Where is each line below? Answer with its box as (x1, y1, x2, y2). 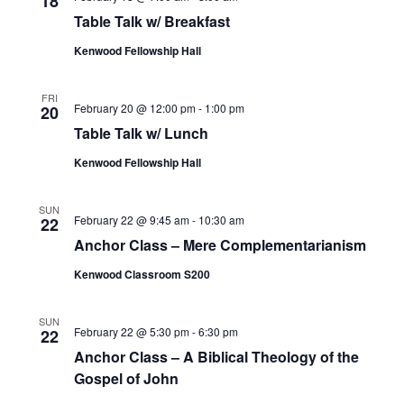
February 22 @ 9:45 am (73, 212, 189, 227)
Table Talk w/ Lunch (73, 123, 208, 143)
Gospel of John (73, 368, 179, 389)
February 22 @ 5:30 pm (73, 324, 189, 339)
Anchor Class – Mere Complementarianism (73, 234, 366, 255)
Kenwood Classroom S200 (73, 266, 210, 282)
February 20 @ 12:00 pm (73, 100, 196, 115)
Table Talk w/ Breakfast (73, 11, 230, 32)
